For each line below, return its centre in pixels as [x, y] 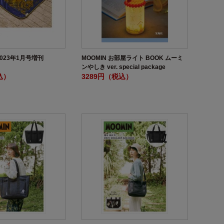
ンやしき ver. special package [123, 67]
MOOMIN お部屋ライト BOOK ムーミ [132, 58]
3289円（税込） [107, 76]
